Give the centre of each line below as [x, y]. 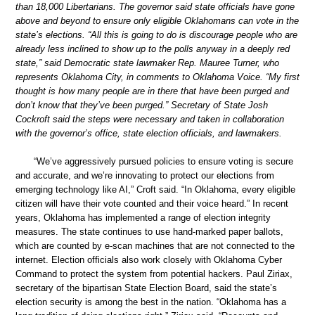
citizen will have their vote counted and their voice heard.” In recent [152, 203]
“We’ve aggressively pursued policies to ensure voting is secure [163, 161]
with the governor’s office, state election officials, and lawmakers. [149, 134]
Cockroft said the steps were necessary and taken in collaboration [150, 120]
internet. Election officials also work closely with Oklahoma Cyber [149, 259]
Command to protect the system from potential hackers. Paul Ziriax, [154, 274]
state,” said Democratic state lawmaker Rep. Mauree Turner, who [147, 63]
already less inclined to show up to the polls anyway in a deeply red [153, 49]
